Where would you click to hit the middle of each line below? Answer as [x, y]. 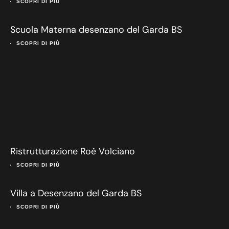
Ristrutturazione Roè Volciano [73, 152]
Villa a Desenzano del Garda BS [76, 193]
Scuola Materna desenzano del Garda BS [96, 30]
